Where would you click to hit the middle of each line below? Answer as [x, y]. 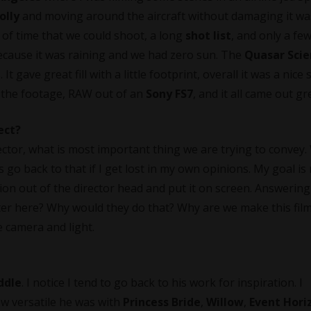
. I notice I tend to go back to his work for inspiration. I [162, 282]
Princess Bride [162, 302]
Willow [225, 302]
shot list [208, 35]
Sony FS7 [169, 93]
